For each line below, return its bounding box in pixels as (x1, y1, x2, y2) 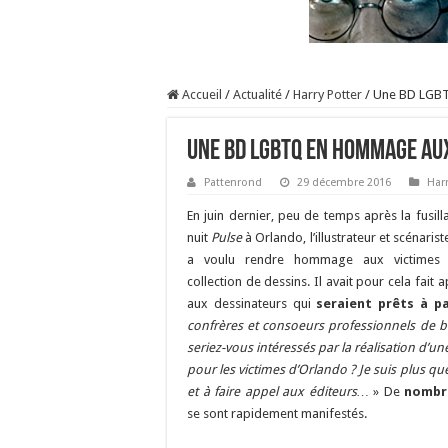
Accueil (179, 87, 222, 102)
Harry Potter (293, 87, 362, 102)
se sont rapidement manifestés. (187, 406, 367, 421)
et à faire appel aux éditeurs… (187, 384, 369, 399)
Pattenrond (204, 176, 262, 189)
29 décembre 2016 (297, 176, 391, 189)
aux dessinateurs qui (187, 296, 311, 311)
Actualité (233, 87, 282, 102)
